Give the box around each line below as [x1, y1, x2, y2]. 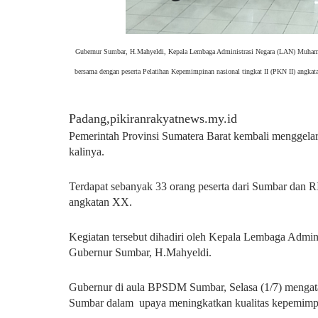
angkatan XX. [69, 196, 132, 208]
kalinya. [69, 146, 104, 158]
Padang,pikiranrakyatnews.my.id [69, 111, 237, 126]
